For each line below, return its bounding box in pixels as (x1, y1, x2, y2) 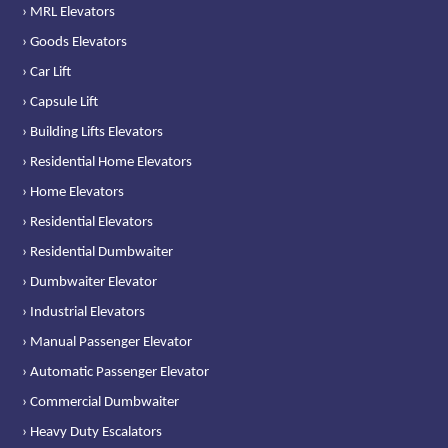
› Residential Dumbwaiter (22, 244, 174, 260)
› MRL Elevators (22, 4, 116, 20)
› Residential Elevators (22, 214, 154, 230)
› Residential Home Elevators (22, 154, 193, 170)
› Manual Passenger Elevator (22, 334, 193, 350)
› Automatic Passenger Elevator (22, 364, 210, 380)
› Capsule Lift (22, 94, 99, 110)
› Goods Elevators (22, 34, 128, 50)
